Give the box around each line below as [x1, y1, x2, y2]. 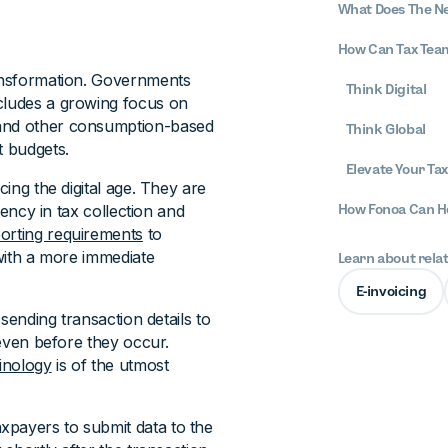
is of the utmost [51, 355, 169, 375]
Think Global [345, 121, 426, 137]
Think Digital [345, 81, 427, 97]
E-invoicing [355, 283, 427, 299]
